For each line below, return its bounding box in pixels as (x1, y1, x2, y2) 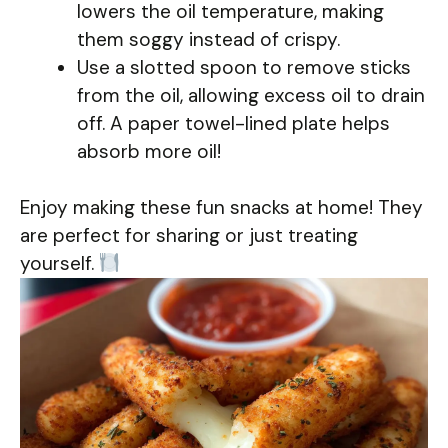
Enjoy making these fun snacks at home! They (20, 195, 423, 221)
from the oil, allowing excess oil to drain (77, 82, 425, 108)
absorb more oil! (77, 138, 221, 164)
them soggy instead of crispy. (77, 26, 340, 52)
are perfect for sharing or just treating (20, 223, 358, 249)
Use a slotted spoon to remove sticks (77, 54, 411, 80)
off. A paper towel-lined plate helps (77, 110, 390, 136)
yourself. (20, 251, 99, 277)
